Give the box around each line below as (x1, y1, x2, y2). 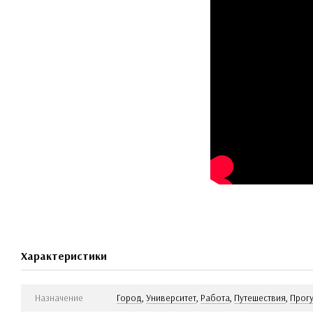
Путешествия (234, 291, 286, 303)
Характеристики (21, 248, 107, 263)
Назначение (35, 291, 83, 303)
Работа (201, 291, 230, 303)
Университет (146, 291, 196, 303)
